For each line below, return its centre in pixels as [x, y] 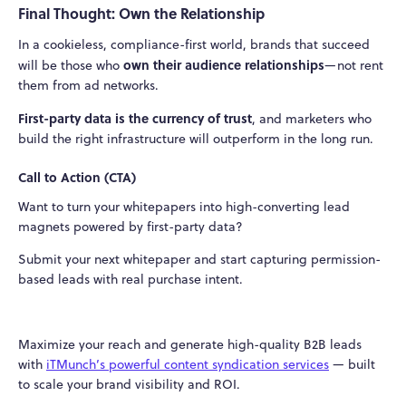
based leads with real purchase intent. [130, 279]
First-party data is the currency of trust [135, 118]
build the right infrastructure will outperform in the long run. [196, 139]
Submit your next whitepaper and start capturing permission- [199, 259]
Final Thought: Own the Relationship [141, 14]
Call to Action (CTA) [77, 176]
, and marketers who [312, 119]
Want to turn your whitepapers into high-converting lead [184, 206]
